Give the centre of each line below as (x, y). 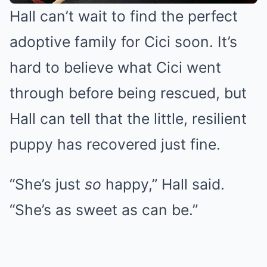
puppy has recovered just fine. (115, 145)
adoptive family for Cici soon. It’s (123, 42)
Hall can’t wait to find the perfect (124, 16)
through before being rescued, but (128, 93)
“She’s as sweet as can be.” (104, 210)
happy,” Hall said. (163, 184)
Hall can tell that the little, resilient (128, 119)
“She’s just (47, 184)
